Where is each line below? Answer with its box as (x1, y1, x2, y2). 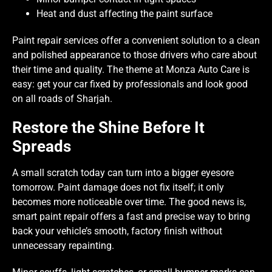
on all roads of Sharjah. (12, 92, 112, 104)
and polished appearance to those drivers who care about (12, 49, 257, 61)
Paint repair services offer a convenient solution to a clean (12, 34, 260, 46)
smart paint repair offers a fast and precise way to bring (12, 210, 250, 222)
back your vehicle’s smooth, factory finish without (12, 225, 222, 237)
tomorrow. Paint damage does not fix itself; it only (12, 181, 224, 193)
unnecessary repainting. (12, 239, 114, 251)
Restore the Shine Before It (12, 118, 205, 137)
